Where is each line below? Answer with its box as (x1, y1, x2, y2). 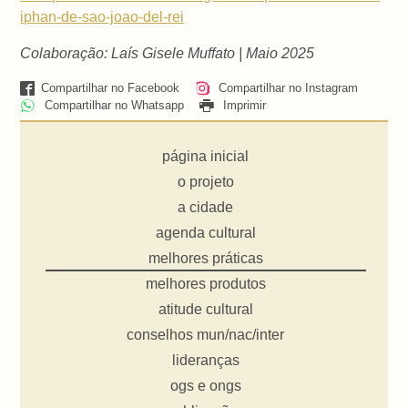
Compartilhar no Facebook (40, 81, 179, 96)
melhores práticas (148, 250, 263, 266)
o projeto (177, 173, 234, 189)
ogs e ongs (169, 377, 241, 393)
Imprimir (219, 98, 266, 113)
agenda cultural (155, 224, 256, 240)
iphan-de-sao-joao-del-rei (20, 9, 185, 25)
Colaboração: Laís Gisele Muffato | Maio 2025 (20, 46, 315, 62)
